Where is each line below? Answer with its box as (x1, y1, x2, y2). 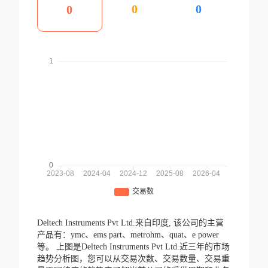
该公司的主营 (173, 218, 224, 228)
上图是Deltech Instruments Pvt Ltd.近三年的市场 (56, 242, 230, 252)
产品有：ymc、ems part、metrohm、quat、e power (36, 230, 219, 240)
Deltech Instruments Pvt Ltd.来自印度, (36, 218, 173, 228)
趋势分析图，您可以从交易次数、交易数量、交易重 (36, 254, 230, 264)
